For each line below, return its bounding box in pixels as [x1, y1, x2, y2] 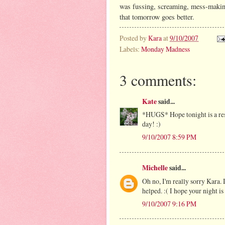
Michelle [142, 162, 168, 173]
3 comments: [120, 69, 196, 90]
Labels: [120, 44, 141, 54]
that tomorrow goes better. [120, 12, 194, 22]
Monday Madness [141, 44, 190, 54]
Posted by [120, 33, 148, 43]
